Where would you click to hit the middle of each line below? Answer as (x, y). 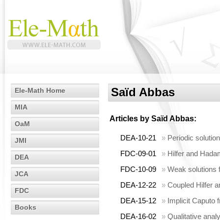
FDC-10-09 (138, 169)
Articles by (130, 119)
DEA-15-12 (138, 201)
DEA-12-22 (138, 185)
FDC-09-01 (138, 153)
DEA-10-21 (138, 138)
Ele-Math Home (40, 90)
